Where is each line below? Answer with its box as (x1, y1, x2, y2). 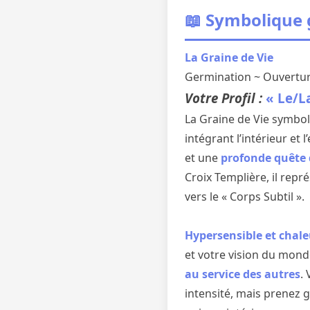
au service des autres (185, 266, 300, 282)
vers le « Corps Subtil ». (185, 189, 304, 204)
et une (185, 150, 221, 165)
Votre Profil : (185, 89, 266, 107)
